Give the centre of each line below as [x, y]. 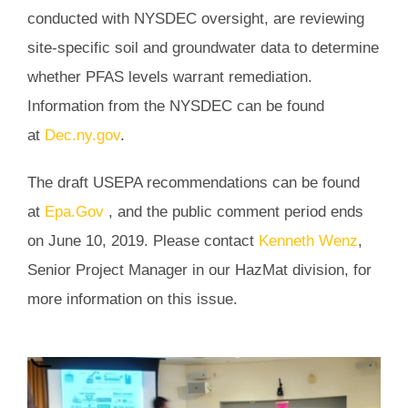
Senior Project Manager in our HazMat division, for [199, 270]
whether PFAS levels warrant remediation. [170, 77]
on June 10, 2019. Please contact [143, 241]
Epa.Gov [74, 212]
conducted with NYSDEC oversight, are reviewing [196, 19]
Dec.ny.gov [82, 136]
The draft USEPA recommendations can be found [194, 183]
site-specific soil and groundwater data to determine [203, 48]
